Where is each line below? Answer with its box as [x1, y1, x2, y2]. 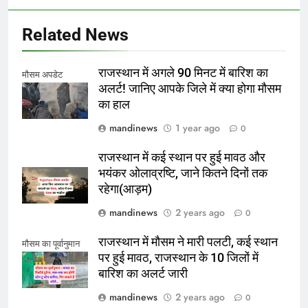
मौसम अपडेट [22, 69, 63, 80]
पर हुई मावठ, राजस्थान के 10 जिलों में [98, 251, 258, 265]
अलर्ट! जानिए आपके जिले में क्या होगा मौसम [98, 82, 281, 96]
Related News [22, 25, 129, 45]
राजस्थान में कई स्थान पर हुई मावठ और [98, 151, 265, 165]
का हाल [98, 98, 130, 112]
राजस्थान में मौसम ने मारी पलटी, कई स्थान [98, 235, 278, 250]
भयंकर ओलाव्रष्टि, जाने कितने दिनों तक [98, 166, 267, 181]
